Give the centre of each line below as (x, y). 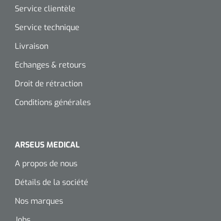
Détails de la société (52, 182)
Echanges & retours (50, 65)
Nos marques (39, 201)
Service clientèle (45, 9)
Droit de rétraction (49, 84)
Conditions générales (53, 102)
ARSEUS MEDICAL (47, 145)
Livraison (32, 46)
